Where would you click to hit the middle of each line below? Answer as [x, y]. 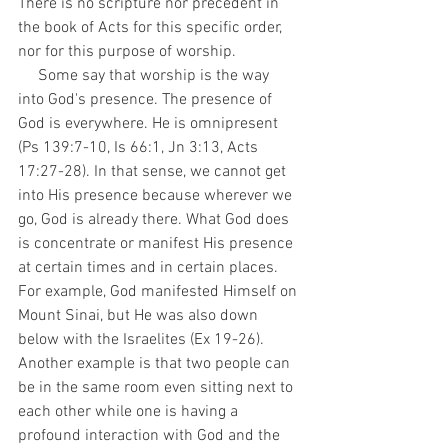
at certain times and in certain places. [150, 268]
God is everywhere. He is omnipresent [150, 124]
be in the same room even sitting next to [157, 388]
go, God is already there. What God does [155, 220]
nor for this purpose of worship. [129, 52]
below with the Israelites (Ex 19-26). [143, 340]
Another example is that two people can [156, 364]
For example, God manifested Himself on [159, 292]
